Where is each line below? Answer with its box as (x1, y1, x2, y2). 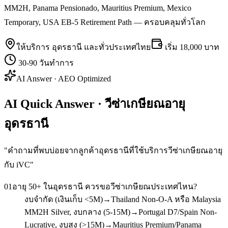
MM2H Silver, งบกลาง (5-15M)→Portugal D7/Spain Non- (24, 207, 217, 216)
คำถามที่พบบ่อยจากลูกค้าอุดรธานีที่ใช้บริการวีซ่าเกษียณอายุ (8, 146, 222, 155)
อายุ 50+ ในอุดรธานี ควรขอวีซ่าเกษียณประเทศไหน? (12, 182, 197, 191)
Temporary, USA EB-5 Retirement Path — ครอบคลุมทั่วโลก (4, 17, 206, 26)
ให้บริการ (16, 42, 52, 51)
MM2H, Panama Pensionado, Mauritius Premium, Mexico (4, 3, 191, 12)
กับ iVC (4, 160, 30, 169)
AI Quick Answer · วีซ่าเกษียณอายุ (4, 97, 185, 110)
